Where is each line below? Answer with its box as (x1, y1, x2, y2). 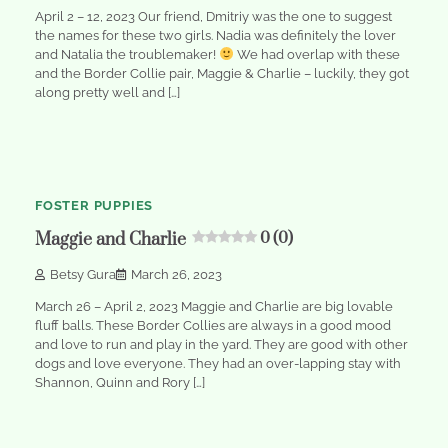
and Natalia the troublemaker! (35, 46, 219, 62)
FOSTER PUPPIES (35, 197, 154, 213)
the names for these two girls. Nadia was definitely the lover (35, 27, 396, 43)
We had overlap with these (233, 46, 400, 62)
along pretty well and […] (35, 84, 180, 100)
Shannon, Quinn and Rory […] (35, 374, 205, 390)
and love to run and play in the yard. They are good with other (35, 336, 408, 352)
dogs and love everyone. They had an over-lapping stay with (35, 355, 401, 371)
